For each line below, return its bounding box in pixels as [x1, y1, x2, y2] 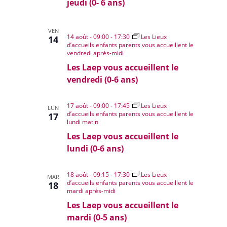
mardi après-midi [67, 186, 116, 195]
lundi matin [67, 118, 99, 126]
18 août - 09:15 [67, 170, 109, 179]
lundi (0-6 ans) [67, 143, 124, 154]
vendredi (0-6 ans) [67, 74, 138, 85]
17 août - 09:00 [67, 101, 109, 110]
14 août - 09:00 [67, 32, 109, 41]
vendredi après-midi [67, 49, 124, 57]
